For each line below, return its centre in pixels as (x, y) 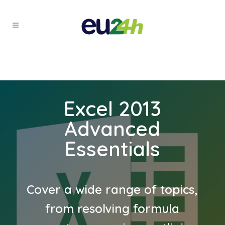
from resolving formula (113, 208)
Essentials (112, 149)
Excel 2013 (112, 108)
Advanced (113, 129)
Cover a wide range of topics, (113, 189)
